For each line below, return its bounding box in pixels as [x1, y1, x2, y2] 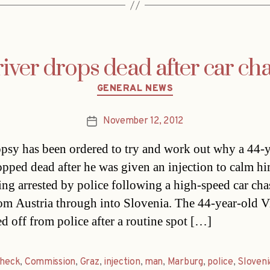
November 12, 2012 [102, 115, 184, 127]
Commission [24, 256, 76, 268]
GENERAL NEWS [96, 83, 174, 95]
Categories [134, 77, 187, 91]
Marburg [167, 256, 203, 268]
